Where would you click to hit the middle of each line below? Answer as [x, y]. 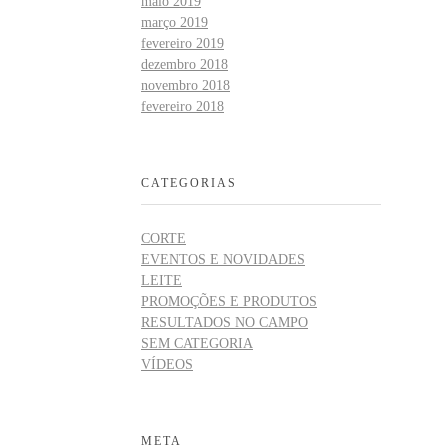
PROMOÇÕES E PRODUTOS [229, 301]
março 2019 [174, 22]
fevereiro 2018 [182, 106]
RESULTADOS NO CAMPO [224, 322]
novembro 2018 [185, 85]
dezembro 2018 [184, 64]
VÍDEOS [167, 364]
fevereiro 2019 [182, 43]
